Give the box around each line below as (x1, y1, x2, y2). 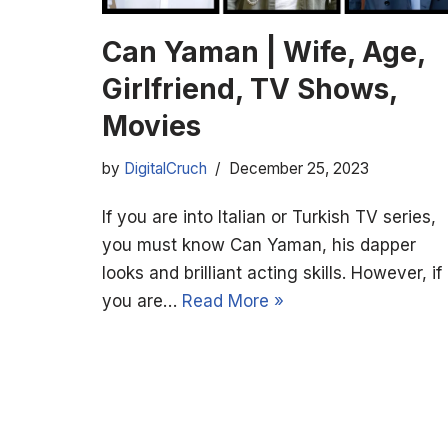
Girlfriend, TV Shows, (102, 71, 397, 106)
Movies (102, 108, 201, 143)
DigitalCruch (124, 158, 207, 178)
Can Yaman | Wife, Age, (102, 34, 425, 69)
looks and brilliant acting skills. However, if (102, 262, 442, 283)
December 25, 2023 (229, 158, 369, 178)
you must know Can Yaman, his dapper (102, 234, 416, 255)
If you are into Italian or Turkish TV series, (102, 206, 436, 227)
